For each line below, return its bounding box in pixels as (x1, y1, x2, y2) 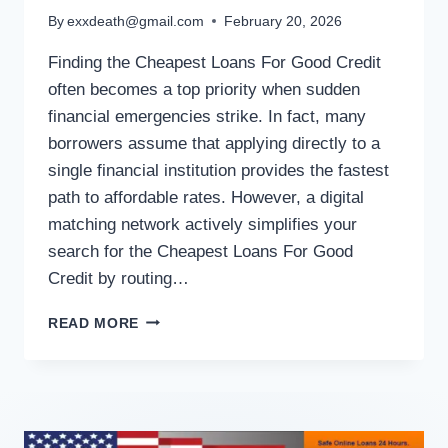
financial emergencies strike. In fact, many (48, 106, 366, 126)
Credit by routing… (48, 268, 189, 288)
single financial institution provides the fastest (48, 160, 389, 180)
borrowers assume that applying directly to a (48, 133, 380, 153)
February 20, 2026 (224, 13, 343, 29)
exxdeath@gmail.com (67, 13, 205, 29)
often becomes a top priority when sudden (48, 79, 360, 99)
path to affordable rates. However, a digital (48, 187, 364, 207)
